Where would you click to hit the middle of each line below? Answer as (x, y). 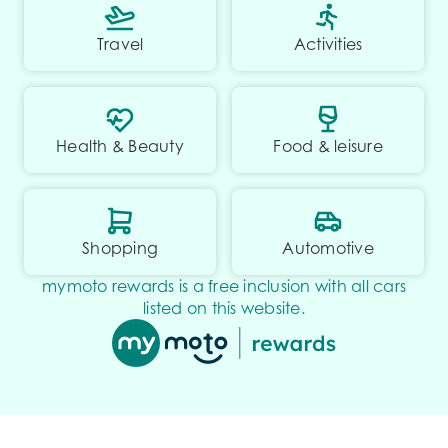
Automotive (328, 247)
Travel (120, 43)
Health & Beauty (120, 145)
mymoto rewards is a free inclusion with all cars (224, 285)
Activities (328, 43)
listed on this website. (224, 307)
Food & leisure (328, 145)
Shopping (120, 247)
